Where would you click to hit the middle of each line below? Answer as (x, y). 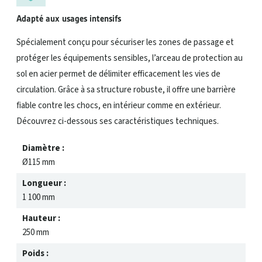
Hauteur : (41, 218)
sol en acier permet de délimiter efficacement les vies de (118, 74)
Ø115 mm (39, 162)
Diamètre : (43, 148)
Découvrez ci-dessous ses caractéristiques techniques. (118, 121)
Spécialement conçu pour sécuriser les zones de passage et (125, 42)
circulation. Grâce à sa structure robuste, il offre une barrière (126, 89)
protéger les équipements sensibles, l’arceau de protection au (130, 58)
